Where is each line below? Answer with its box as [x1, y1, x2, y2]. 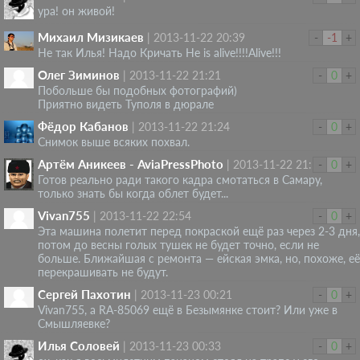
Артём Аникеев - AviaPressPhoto [38, 156, 223, 171]
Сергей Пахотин [38, 286, 131, 301]
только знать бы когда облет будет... [38, 186, 228, 200]
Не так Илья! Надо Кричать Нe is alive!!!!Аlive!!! [38, 45, 281, 59]
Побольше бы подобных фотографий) [38, 83, 237, 97]
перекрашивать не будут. [38, 264, 168, 279]
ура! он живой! [38, 3, 115, 18]
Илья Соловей [38, 337, 120, 353]
